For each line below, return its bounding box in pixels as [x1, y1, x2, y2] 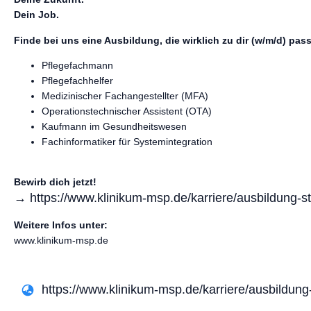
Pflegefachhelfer [42, 75, 113, 87]
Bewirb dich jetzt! [14, 176, 96, 188]
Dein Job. [14, 9, 59, 21]
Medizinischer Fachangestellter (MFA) [42, 90, 208, 102]
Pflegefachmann [42, 60, 113, 72]
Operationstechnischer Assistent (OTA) [42, 106, 212, 117]
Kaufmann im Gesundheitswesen [42, 121, 187, 133]
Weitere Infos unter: [14, 219, 108, 230]
